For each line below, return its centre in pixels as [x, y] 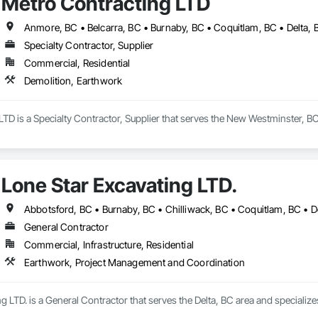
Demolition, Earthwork [73, 81]
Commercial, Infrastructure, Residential [109, 245]
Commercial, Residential [77, 63]
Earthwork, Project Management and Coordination [134, 263]
